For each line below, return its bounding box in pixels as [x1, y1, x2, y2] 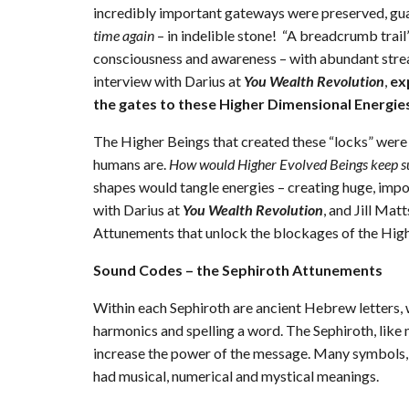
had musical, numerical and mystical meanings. [93, 367, 379, 385]
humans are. [93, 155, 169, 173]
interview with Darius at [93, 72, 244, 90]
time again [93, 26, 157, 45]
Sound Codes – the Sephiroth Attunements [93, 261, 383, 279]
